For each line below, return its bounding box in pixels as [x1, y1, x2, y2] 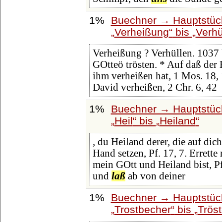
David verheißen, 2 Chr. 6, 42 [92, 82, 217, 93]
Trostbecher [114, 203, 171, 215]
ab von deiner [125, 170, 185, 182]
